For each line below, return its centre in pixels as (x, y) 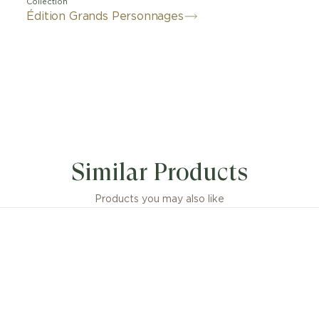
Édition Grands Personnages (105, 16)
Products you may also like (159, 199)
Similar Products (159, 172)
